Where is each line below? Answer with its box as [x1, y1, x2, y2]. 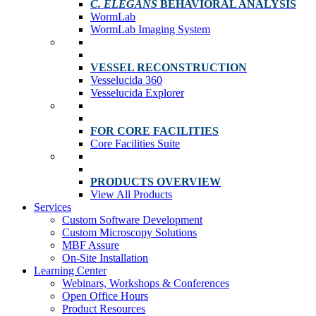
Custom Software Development [62, 214, 202, 226]
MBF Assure [62, 239, 119, 251]
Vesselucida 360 [90, 74, 162, 86]
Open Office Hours [62, 290, 148, 302]
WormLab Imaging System [90, 23, 210, 35]
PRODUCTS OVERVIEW [90, 176, 221, 188]
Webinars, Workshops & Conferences [62, 277, 229, 289]
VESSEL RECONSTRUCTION [90, 61, 247, 73]
